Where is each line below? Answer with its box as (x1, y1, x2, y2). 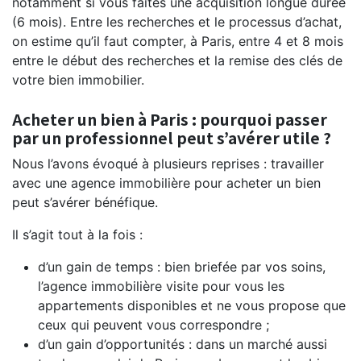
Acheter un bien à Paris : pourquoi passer (12, 107, 327, 131)
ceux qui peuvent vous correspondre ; (38, 316, 269, 333)
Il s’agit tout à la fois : (12, 226, 143, 243)
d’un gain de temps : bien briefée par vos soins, (38, 258, 326, 275)
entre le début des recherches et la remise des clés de (12, 52, 342, 68)
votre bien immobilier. (12, 71, 144, 88)
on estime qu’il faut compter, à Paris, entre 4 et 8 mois (12, 32, 343, 49)
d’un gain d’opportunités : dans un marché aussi (38, 335, 327, 352)
